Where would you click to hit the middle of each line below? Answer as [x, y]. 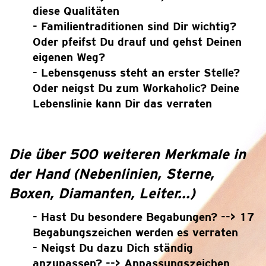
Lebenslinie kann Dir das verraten [122, 103]
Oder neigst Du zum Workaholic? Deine [136, 88]
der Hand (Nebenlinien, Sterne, [112, 174]
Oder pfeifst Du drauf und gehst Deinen [137, 42]
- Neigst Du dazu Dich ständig [113, 248]
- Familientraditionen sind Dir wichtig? [134, 26]
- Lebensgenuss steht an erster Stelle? [136, 72]
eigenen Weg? [69, 57]
